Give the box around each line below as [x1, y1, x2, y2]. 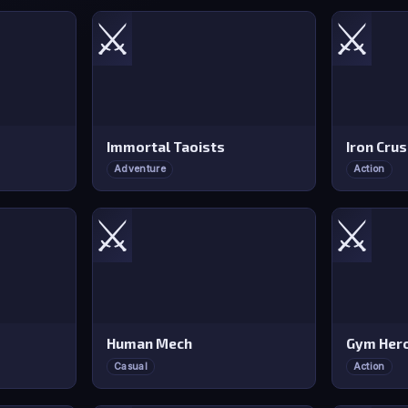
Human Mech [106, 335, 192, 352]
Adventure [114, 163, 166, 176]
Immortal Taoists [106, 138, 225, 155]
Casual [114, 360, 148, 372]
